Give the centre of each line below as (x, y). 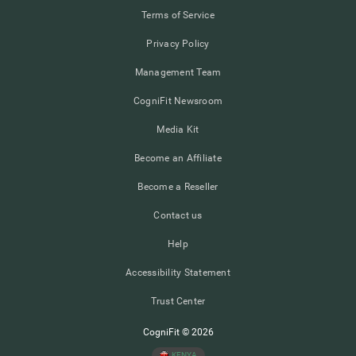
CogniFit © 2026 (178, 332)
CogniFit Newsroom (178, 101)
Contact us (178, 215)
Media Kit (178, 130)
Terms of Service (178, 15)
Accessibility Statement (178, 273)
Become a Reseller (178, 187)
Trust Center (178, 301)
